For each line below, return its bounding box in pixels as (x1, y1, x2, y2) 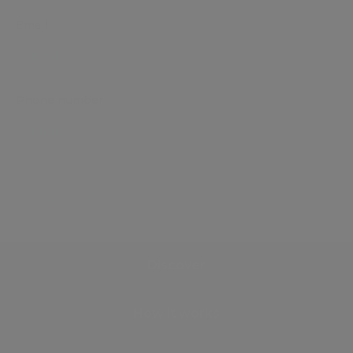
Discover (147, 258, 206, 273)
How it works (133, 306, 220, 321)
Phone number (16, 93, 103, 107)
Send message (47, 192, 125, 204)
